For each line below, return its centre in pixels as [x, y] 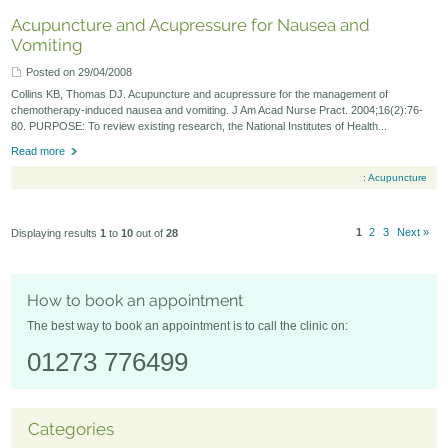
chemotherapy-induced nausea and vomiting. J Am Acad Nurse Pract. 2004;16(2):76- [217, 110]
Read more [38, 151]
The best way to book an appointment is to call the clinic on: [188, 326]
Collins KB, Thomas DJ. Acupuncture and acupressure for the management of [200, 94]
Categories [70, 429]
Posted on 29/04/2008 [79, 71]
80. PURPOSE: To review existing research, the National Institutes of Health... [199, 126]
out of [150, 232]
